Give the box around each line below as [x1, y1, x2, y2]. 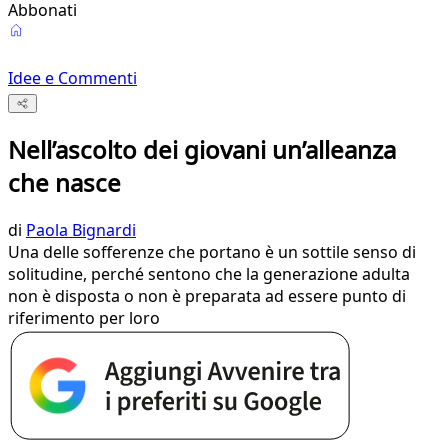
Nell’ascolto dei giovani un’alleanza [8, 133, 396, 167]
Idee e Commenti [8, 67, 137, 89]
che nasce [8, 166, 121, 200]
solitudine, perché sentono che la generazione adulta [8, 263, 410, 286]
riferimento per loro [8, 307, 160, 330]
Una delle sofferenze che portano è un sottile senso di [8, 241, 416, 264]
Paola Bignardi [26, 219, 136, 242]
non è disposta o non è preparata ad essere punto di [8, 285, 406, 308]
